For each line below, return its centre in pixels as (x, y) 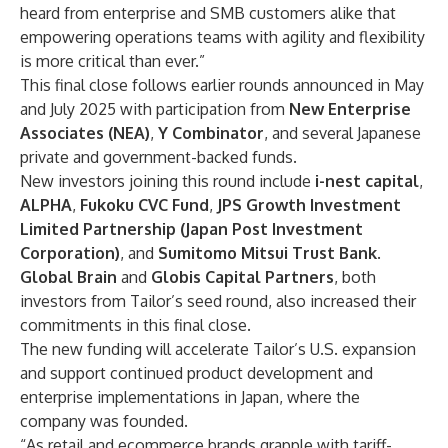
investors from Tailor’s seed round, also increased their (218, 301)
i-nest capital (367, 181)
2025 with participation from (182, 109)
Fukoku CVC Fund (144, 205)
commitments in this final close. (135, 325)
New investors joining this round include (167, 181)
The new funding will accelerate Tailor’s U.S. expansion (218, 349)
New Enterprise (350, 109)
